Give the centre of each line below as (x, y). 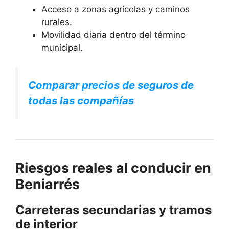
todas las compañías (81, 100)
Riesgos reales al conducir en (113, 168)
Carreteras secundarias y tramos (113, 210)
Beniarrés (48, 184)
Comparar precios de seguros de (111, 85)
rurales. (57, 22)
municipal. (62, 48)
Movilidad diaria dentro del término (113, 35)
